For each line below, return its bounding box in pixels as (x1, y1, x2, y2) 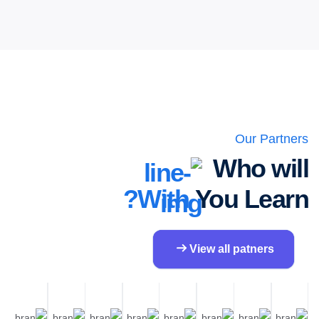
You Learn (194, 184, 308, 214)
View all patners (189, 243, 274, 256)
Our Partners (235, 132, 308, 147)
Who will (213, 154, 308, 184)
